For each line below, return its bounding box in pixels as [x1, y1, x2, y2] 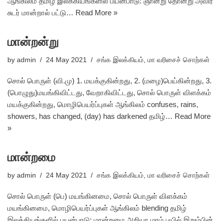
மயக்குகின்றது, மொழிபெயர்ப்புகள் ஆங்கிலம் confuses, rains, [7, 100, 198, 109]
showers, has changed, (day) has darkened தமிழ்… [7, 112, 175, 120]
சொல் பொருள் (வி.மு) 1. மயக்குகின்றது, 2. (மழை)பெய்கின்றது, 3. [7, 76, 212, 85]
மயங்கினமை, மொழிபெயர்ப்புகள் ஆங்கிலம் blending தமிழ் [7, 204, 186, 212]
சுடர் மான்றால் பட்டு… [7, 8, 75, 17]
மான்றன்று [7, 35, 59, 48]
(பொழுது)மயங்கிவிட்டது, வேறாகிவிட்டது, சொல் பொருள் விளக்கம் [7, 88, 211, 97]
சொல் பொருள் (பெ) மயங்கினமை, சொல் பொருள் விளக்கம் [7, 192, 187, 200]
